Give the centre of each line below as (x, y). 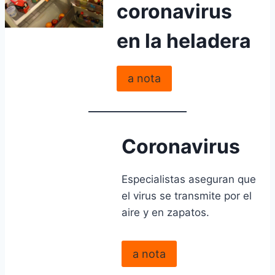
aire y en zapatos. (165, 213)
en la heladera (184, 41)
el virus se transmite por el (186, 196)
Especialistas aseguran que (188, 180)
